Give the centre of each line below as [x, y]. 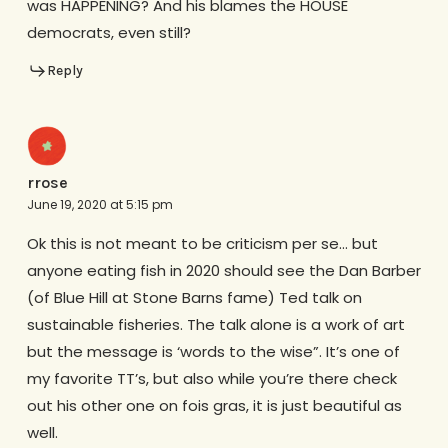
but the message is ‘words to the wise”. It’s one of [213, 352]
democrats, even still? [108, 32]
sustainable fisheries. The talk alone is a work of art [215, 325]
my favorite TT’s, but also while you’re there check [211, 379]
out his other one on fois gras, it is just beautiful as [214, 406]
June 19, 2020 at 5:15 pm [99, 205]
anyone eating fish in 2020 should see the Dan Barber [223, 271]
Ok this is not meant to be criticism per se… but [202, 244]
